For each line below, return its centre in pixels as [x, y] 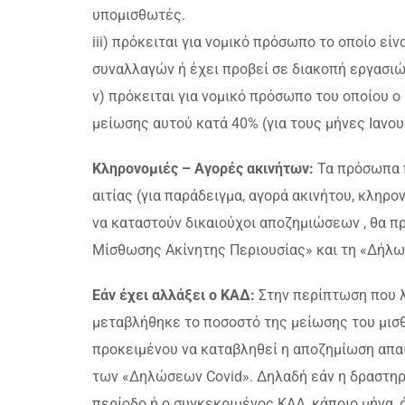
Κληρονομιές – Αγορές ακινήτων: [203, 169]
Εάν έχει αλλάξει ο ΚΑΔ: [174, 295]
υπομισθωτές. [139, 15]
